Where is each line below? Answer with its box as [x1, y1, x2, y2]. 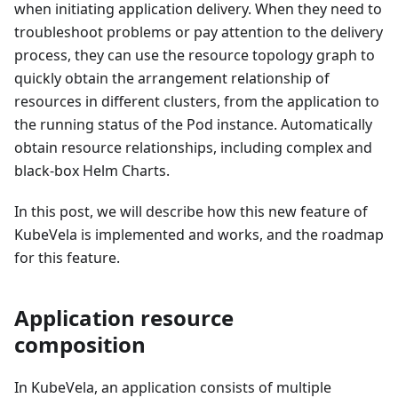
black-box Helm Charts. [14, 160, 170, 180]
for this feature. [14, 247, 120, 267]
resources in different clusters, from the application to [14, 91, 379, 111]
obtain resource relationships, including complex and [14, 137, 372, 157]
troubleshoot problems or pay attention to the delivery [14, 21, 383, 42]
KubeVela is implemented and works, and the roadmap [14, 224, 384, 244]
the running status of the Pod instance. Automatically [14, 114, 372, 134]
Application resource [14, 302, 234, 332]
